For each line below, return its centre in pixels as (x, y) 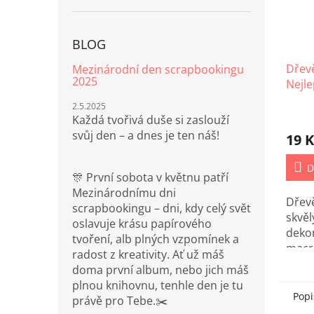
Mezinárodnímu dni (124, 193)
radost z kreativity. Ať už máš (148, 254)
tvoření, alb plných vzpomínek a (156, 239)
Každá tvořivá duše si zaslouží (151, 120)
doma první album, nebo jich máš (161, 270)
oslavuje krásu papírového (142, 224)
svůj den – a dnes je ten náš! (146, 135)
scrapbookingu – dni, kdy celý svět (162, 208)
